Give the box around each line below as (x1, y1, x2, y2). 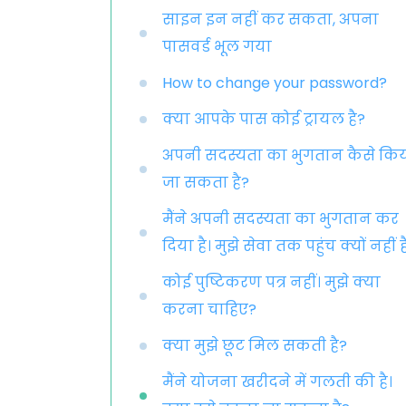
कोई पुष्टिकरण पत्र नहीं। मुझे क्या (162, 272, 381, 293)
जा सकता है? (162, 172, 249, 193)
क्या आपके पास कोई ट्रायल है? (162, 109, 365, 130)
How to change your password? (162, 72, 387, 93)
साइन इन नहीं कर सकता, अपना (162, 9, 379, 30)
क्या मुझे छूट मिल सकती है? (162, 335, 347, 356)
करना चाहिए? (162, 299, 256, 320)
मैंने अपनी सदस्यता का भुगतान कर (162, 208, 399, 229)
